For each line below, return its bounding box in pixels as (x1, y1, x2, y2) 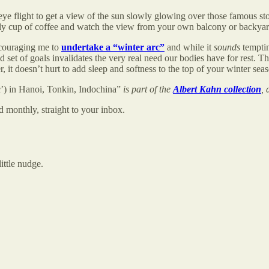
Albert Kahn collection (173, 83, 261, 94)
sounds (214, 41, 240, 52)
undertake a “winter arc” (61, 41, 165, 52)
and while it (165, 41, 214, 52)
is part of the (123, 83, 173, 94)
